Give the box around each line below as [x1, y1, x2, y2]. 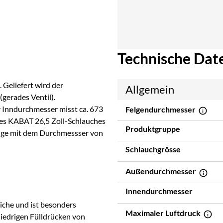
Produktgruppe [125, 124, 180, 134]
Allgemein [125, 82, 174, 96]
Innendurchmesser [125, 186, 193, 196]
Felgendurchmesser [125, 104, 197, 114]
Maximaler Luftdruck [125, 208, 202, 218]
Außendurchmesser [125, 166, 198, 176]
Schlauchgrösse [125, 144, 181, 154]
